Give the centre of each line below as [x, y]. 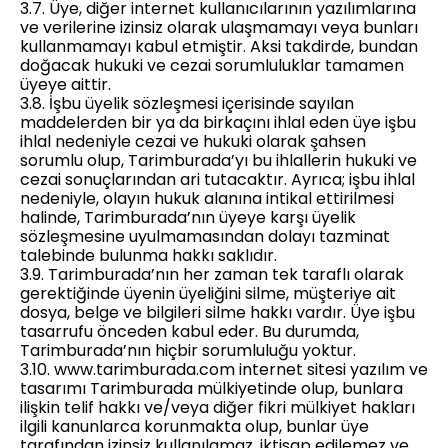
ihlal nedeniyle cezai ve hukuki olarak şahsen [193, 141]
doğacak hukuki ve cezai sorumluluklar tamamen [212, 65]
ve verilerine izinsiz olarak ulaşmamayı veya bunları [219, 27]
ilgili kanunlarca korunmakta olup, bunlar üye [194, 426]
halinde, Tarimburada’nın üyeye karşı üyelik [188, 217]
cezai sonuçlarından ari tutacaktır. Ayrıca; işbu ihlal [217, 179]
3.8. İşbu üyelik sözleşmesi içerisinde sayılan [187, 103]
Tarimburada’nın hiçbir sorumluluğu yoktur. [188, 350]
